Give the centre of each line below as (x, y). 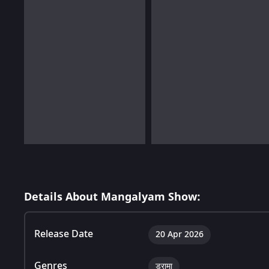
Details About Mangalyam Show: (112, 197)
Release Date (64, 234)
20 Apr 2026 (180, 234)
